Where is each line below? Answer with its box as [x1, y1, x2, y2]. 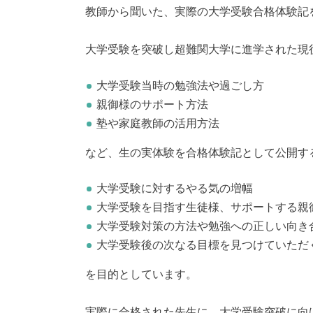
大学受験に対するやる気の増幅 [96, 183, 253, 195]
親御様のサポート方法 [96, 99, 208, 110]
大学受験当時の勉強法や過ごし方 [96, 80, 264, 92]
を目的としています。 [85, 269, 197, 281]
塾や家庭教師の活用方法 [96, 117, 219, 129]
